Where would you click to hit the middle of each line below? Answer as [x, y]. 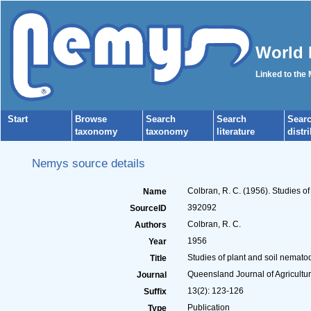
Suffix [155, 292]
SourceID [148, 208]
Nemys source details [89, 163]
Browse [91, 119]
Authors [150, 225]
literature [236, 132]
